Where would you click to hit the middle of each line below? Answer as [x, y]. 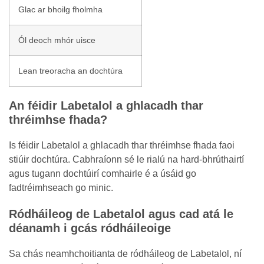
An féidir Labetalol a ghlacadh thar [106, 105]
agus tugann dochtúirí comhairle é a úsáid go [103, 174]
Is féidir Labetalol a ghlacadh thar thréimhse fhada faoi [122, 145]
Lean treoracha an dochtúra [70, 71]
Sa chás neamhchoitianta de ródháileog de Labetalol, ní [125, 254]
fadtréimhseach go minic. [61, 188]
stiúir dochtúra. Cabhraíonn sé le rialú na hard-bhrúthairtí [126, 159]
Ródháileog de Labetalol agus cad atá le [121, 214]
